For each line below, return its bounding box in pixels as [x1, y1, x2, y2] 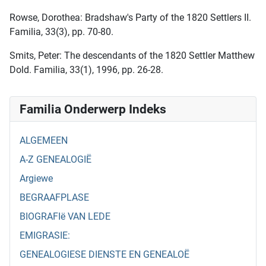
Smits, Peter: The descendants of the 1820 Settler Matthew [9, 50, 255, 62]
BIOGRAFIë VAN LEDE [20, 211, 110, 223]
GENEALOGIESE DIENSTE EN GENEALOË [20, 249, 189, 261]
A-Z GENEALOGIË [20, 154, 91, 166]
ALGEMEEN [20, 135, 68, 147]
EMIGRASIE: [20, 230, 70, 242]
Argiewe [20, 173, 53, 185]
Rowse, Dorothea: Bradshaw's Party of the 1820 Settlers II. [9, 12, 251, 24]
